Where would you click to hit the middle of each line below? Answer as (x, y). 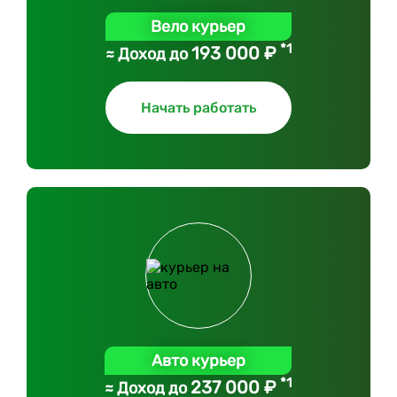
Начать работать (198, 108)
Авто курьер (198, 361)
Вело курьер (198, 27)
